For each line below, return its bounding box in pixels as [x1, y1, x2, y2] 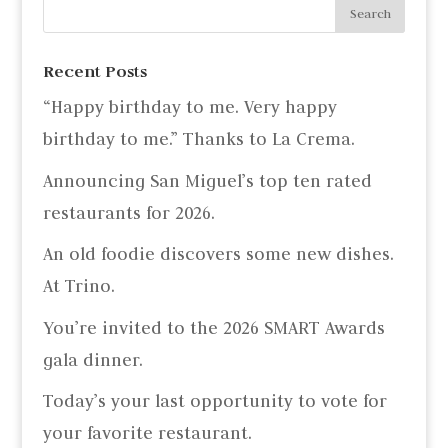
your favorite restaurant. [42, 422, 252, 445]
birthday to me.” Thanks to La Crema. [42, 128, 355, 151]
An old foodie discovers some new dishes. [42, 243, 394, 266]
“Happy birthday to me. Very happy [42, 96, 337, 119]
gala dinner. [42, 348, 143, 371]
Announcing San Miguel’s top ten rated [42, 169, 372, 192]
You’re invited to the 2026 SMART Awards [42, 316, 385, 339]
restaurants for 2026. [42, 201, 215, 224]
